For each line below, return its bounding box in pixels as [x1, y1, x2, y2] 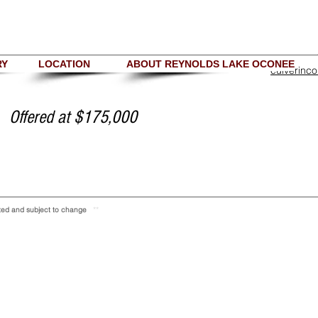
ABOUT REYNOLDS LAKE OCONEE [126, 58, 295, 70]
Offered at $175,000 [9, 106, 137, 128]
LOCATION [38, 58, 90, 70]
